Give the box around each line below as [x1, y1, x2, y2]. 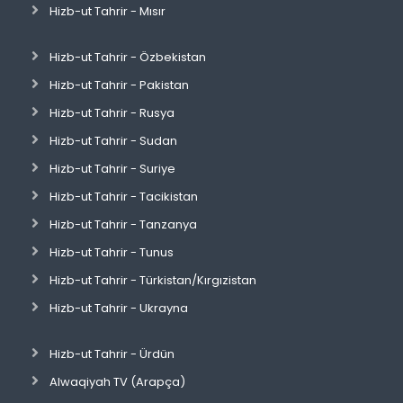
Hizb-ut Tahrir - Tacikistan [49, 188, 198, 205]
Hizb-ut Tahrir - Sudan [49, 132, 177, 149]
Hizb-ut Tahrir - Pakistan [49, 76, 189, 94]
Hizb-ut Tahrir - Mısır [49, 3, 166, 20]
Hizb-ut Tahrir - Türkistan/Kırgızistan [49, 272, 256, 289]
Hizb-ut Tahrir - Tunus [49, 244, 174, 261]
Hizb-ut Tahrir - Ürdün [49, 345, 175, 363]
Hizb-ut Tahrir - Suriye [49, 160, 175, 177]
